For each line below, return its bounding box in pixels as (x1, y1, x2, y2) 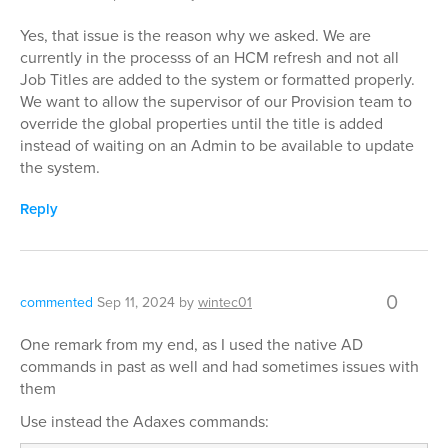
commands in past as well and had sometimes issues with (20, 355, 419, 378)
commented (20, 292, 93, 313)
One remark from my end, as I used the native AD (20, 333, 363, 356)
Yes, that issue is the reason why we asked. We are (20, 24, 371, 47)
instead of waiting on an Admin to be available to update (20, 134, 414, 157)
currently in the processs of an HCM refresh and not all (20, 46, 399, 69)
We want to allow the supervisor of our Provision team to (20, 90, 412, 113)
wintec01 (198, 292, 252, 313)
